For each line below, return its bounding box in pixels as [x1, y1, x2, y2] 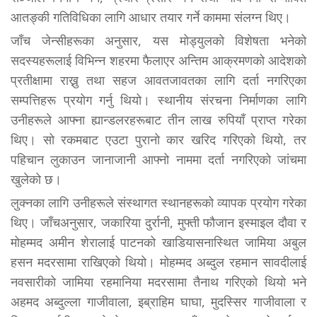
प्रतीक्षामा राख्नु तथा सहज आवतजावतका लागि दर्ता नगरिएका [11, 71, 306, 88]
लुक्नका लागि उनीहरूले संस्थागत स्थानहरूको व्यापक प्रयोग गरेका [11, 193, 306, 211]
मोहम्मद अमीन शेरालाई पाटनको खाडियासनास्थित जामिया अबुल [11, 233, 306, 250]
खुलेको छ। [11, 170, 62, 188]
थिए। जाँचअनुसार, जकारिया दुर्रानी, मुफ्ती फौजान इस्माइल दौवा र [11, 213, 306, 231]
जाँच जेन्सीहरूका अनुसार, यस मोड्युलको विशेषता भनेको [11, 31, 306, 49]
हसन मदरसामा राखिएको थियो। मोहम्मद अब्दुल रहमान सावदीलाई [11, 253, 306, 270]
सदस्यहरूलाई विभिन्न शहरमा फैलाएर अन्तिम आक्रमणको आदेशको [11, 51, 306, 69]
